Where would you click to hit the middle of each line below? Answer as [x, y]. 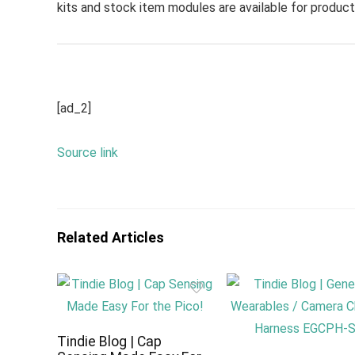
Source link [88, 153]
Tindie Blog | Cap [110, 342]
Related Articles [111, 237]
